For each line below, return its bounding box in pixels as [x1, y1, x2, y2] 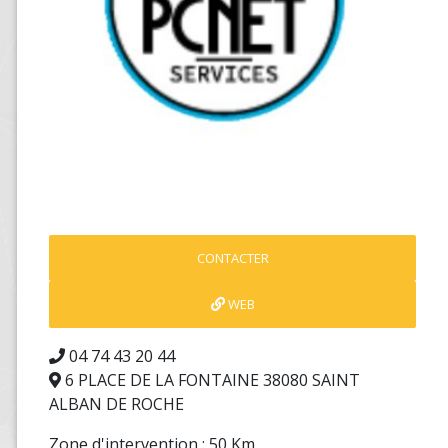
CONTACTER [196, 248, 269, 267]
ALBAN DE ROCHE [49, 392, 184, 415]
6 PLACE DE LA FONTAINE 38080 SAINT [61, 368, 360, 391]
